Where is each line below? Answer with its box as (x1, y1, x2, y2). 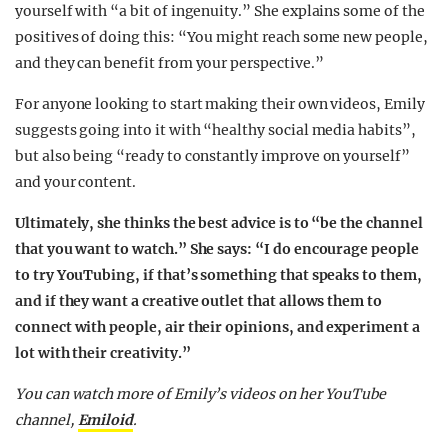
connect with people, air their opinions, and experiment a (15, 318, 420, 336)
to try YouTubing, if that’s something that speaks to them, (15, 266, 422, 284)
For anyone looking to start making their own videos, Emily (15, 95, 425, 113)
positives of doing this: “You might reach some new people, (15, 28, 428, 46)
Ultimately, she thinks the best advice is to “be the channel (15, 214, 423, 232)
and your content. (15, 173, 139, 191)
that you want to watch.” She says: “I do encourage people (15, 240, 419, 258)
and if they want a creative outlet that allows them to (15, 292, 382, 310)
